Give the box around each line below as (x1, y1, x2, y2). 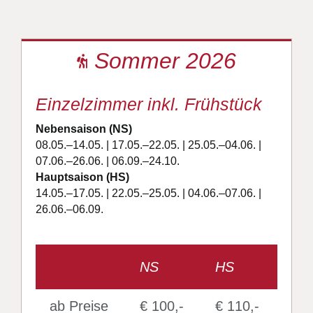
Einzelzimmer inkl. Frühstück (35, 94, 262, 115)
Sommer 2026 (94, 48, 236, 74)
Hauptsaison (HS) (35, 171, 129, 184)
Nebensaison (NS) (35, 123, 132, 136)
